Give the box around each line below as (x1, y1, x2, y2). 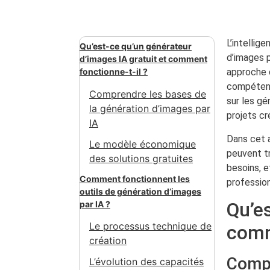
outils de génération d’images (80, 186, 201, 196)
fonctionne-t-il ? (80, 66, 148, 77)
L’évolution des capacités (89, 255, 204, 268)
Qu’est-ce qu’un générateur (80, 41, 192, 52)
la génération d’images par (89, 102, 210, 115)
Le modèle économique (89, 137, 196, 150)
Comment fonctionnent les (80, 173, 190, 184)
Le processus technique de (89, 219, 212, 232)
